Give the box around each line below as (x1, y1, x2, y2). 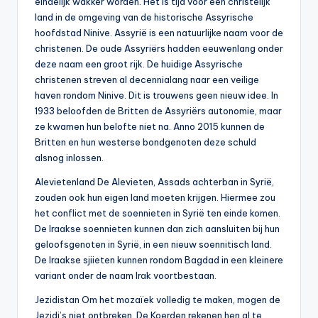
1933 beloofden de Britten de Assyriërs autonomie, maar (35, 105, 282, 117)
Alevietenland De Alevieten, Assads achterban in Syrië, (35, 176, 274, 188)
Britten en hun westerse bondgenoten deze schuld (35, 136, 256, 148)
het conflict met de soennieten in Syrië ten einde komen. (35, 207, 280, 219)
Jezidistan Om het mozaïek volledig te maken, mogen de (35, 294, 280, 306)
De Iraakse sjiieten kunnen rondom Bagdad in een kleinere (35, 254, 283, 266)
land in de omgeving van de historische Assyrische (35, 11, 253, 23)
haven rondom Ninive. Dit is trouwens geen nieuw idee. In (35, 89, 278, 102)
